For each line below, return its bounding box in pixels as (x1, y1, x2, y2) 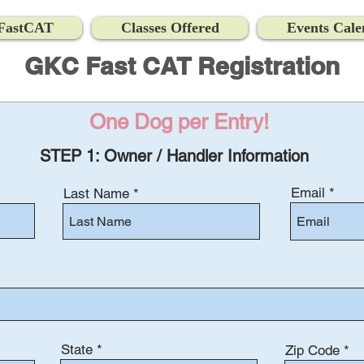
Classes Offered (120, 19, 219, 36)
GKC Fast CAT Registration (24, 51, 340, 80)
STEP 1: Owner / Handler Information (39, 146, 309, 166)
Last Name (63, 185, 129, 201)
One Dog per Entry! (89, 110, 269, 134)
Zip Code (285, 342, 340, 358)
